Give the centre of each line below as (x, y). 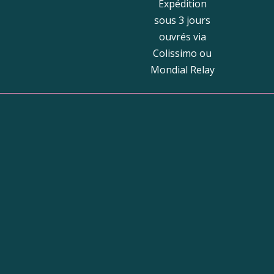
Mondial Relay (182, 69)
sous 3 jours (182, 20)
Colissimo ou (182, 53)
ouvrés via (182, 36)
